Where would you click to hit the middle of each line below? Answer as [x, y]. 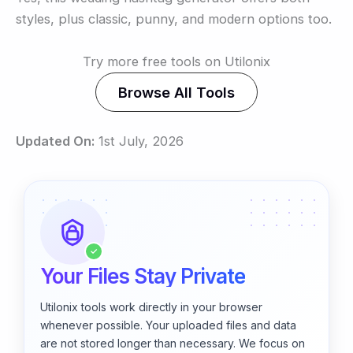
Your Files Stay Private [143, 277]
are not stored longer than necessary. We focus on [173, 344]
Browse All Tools [176, 92]
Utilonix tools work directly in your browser [151, 307]
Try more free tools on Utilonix [176, 61]
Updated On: [55, 141]
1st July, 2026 [139, 141]
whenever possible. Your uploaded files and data [168, 325]
